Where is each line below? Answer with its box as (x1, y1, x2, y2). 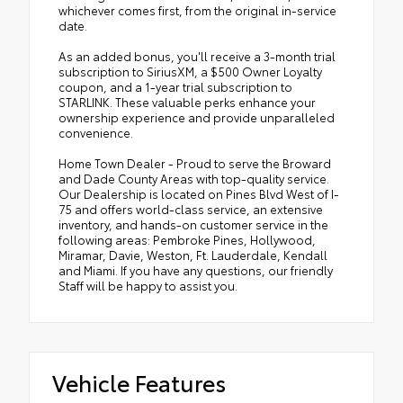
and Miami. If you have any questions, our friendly (58, 261, 333, 278)
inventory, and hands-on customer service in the (58, 215, 328, 232)
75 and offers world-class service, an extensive (58, 200, 323, 217)
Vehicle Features (52, 365, 226, 398)
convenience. (58, 123, 133, 140)
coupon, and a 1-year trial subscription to (58, 77, 292, 94)
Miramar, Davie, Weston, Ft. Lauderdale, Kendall (58, 246, 327, 263)
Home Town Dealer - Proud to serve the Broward (58, 154, 331, 171)
